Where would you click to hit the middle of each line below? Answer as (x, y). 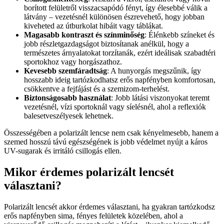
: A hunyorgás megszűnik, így (154, 71)
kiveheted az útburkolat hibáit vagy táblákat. (93, 26)
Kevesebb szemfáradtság (65, 71)
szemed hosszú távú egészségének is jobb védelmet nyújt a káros (106, 142)
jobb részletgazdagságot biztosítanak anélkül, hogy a (106, 44)
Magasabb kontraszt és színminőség (84, 35)
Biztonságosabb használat (67, 98)
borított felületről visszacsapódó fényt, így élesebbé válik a (116, 8)
